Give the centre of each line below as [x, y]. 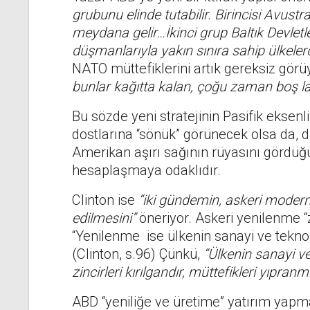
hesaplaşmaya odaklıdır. [146, 171]
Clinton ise [103, 200]
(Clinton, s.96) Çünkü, [137, 254]
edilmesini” [103, 218]
